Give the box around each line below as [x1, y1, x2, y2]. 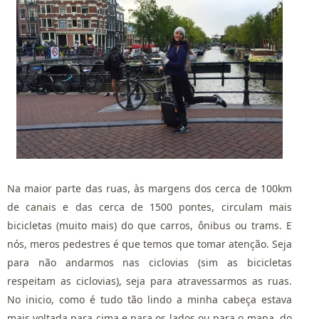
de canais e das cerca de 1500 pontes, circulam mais [7, 200, 292, 214]
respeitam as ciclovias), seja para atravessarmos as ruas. [7, 274, 292, 288]
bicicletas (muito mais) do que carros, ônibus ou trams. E [7, 219, 292, 233]
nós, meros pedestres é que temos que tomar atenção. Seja [7, 237, 292, 251]
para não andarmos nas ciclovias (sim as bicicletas [7, 256, 292, 270]
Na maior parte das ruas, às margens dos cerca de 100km [7, 182, 292, 196]
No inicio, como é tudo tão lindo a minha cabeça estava [7, 293, 292, 307]
